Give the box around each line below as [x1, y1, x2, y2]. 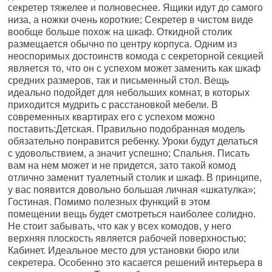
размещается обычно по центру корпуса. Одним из [8, 39, 237, 49]
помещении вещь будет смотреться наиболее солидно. [8, 209, 256, 219]
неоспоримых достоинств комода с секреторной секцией [8, 51, 264, 61]
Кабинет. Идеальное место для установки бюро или [8, 245, 240, 256]
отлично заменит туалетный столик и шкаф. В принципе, [8, 172, 262, 183]
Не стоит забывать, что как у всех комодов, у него [8, 221, 232, 231]
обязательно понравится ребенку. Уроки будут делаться [8, 136, 259, 146]
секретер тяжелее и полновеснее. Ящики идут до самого [8, 2, 263, 13]
